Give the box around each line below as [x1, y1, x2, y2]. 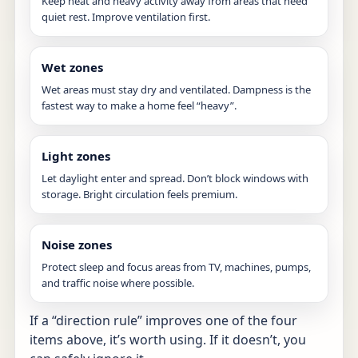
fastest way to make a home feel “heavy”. [42, 97, 237, 113]
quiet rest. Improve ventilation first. [42, 9, 210, 24]
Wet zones [42, 58, 103, 75]
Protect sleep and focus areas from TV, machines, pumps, [42, 259, 311, 274]
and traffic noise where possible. [42, 275, 194, 290]
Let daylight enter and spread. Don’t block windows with [42, 170, 308, 185]
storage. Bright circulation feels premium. [42, 186, 237, 201]
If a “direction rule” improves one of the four [30, 311, 297, 329]
